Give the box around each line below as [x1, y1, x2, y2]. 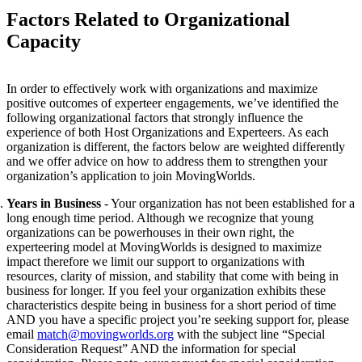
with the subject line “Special [174, 326, 325, 341]
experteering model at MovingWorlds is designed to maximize [6, 239, 322, 254]
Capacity [6, 30, 81, 52]
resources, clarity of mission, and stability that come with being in [6, 268, 339, 283]
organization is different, [6, 139, 130, 154]
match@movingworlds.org [37, 326, 174, 341]
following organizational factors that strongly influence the [6, 110, 303, 124]
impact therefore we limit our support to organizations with [6, 254, 305, 268]
